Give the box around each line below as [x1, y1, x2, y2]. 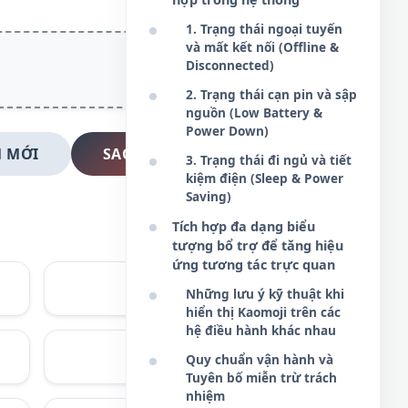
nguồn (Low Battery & [186, 104, 322, 121]
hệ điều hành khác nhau [186, 321, 336, 339]
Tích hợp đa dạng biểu [172, 218, 315, 235]
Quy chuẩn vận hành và [186, 351, 333, 368]
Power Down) [186, 122, 269, 139]
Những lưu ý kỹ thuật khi [186, 285, 344, 302]
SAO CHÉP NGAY [102, 144, 224, 164]
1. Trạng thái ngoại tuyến [186, 20, 342, 37]
